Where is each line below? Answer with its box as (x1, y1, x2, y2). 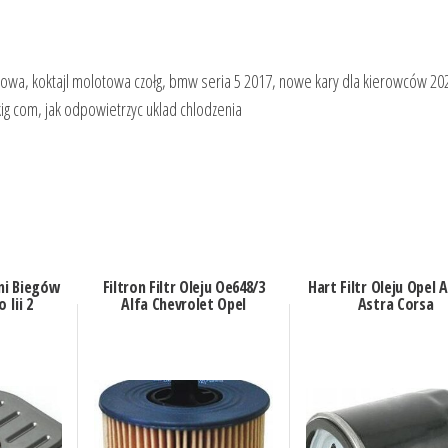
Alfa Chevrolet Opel (121, 293, 247, 316)
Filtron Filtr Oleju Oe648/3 (102, 276, 265, 299)
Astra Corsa (357, 293, 434, 316)
